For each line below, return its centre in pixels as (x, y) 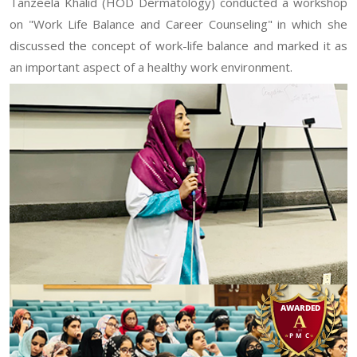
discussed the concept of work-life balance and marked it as (178, 45)
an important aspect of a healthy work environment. (151, 67)
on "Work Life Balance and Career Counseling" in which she (178, 24)
